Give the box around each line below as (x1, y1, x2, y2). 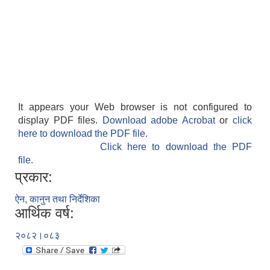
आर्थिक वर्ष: (15, 205, 74, 222)
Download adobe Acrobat (102, 115, 220, 126)
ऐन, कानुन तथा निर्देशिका (15, 194, 100, 205)
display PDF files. (18, 115, 102, 126)
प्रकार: (15, 169, 52, 186)
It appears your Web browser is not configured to (18, 102, 252, 113)
